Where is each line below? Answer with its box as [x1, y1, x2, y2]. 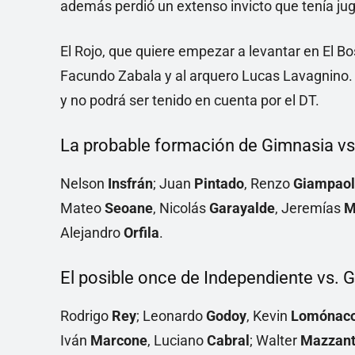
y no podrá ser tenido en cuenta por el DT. [60, 92, 319, 109]
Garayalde [209, 200, 275, 217]
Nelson [60, 175, 108, 193]
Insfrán [108, 175, 153, 193]
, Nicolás [153, 200, 209, 217]
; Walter [250, 332, 300, 349]
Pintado [194, 175, 244, 193]
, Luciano [147, 332, 207, 349]
